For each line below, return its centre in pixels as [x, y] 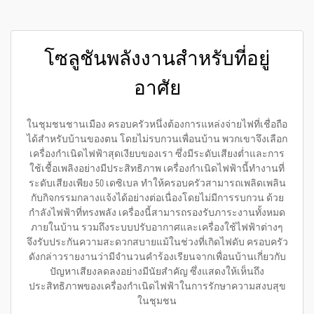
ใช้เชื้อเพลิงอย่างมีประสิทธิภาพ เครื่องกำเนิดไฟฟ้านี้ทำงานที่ [157, 169]
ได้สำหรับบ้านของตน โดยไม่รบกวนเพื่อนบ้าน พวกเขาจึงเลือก [157, 139]
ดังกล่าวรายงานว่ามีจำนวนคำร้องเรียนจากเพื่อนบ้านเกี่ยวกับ [157, 257]
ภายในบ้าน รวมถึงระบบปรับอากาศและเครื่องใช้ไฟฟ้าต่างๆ [157, 228]
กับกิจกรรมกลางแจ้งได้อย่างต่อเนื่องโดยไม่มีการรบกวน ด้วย [157, 198]
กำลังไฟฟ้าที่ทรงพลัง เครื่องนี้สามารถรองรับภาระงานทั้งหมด [157, 213]
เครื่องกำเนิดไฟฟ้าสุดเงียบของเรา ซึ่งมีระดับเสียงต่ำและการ [157, 154]
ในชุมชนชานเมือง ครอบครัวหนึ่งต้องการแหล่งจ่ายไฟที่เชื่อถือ [157, 125]
